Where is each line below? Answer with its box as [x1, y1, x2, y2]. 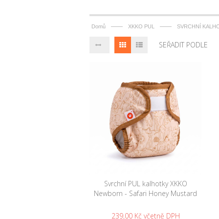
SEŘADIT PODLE [159, 40, 208, 50]
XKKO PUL [128, 23, 154, 30]
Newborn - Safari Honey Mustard [94, 188, 197, 198]
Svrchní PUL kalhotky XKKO [104, 178, 187, 188]
